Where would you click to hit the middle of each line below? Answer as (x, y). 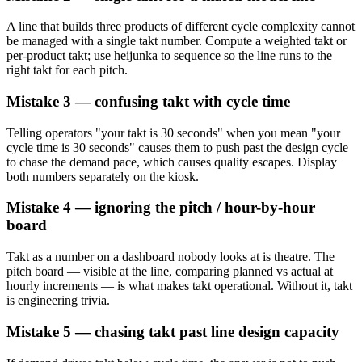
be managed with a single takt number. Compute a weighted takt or (177, 41)
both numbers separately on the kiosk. (103, 176)
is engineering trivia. (58, 301)
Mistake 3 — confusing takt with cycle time (148, 101)
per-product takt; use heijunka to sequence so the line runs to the (169, 56)
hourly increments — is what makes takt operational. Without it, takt (179, 286)
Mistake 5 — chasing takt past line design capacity (173, 331)
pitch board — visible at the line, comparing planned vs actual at (170, 271)
